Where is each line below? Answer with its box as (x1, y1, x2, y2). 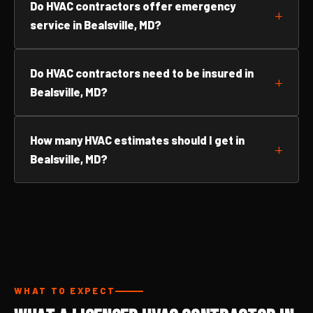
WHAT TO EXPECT (14, 285, 116, 296)
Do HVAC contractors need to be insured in (30, 66, 254, 80)
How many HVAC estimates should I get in (30, 133, 245, 147)
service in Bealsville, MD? (30, 18, 161, 31)
